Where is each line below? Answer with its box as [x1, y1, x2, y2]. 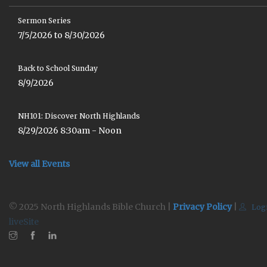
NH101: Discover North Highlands [18, 111, 140, 120]
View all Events [9, 158, 70, 169]
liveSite [9, 216, 39, 227]
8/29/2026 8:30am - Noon [18, 125, 122, 136]
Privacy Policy [173, 201, 232, 212]
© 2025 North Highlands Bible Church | [9, 201, 173, 212]
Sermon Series [18, 15, 71, 25]
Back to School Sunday [18, 63, 98, 73]
